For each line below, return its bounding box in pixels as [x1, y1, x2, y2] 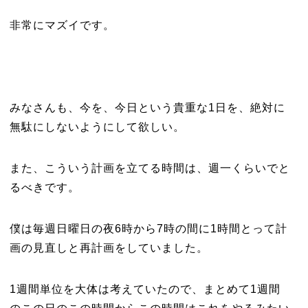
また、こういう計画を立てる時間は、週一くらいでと [9, 162, 290, 174]
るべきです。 [9, 181, 80, 193]
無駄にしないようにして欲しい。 [9, 121, 185, 133]
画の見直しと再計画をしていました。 [9, 242, 208, 254]
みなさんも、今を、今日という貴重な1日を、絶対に [9, 102, 285, 113]
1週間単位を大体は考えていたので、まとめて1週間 [9, 283, 280, 295]
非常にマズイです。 [9, 19, 115, 31]
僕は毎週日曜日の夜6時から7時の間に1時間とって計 [9, 223, 287, 234]
